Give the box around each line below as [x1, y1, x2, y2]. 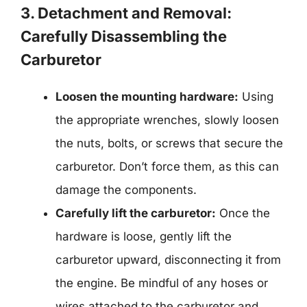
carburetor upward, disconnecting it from [56, 252, 281, 267]
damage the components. [56, 182, 197, 197]
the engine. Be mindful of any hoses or [56, 275, 268, 290]
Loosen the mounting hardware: [56, 89, 238, 103]
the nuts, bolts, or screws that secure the [56, 136, 283, 150]
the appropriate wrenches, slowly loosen [56, 112, 279, 127]
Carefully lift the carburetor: [56, 206, 216, 220]
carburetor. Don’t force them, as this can [56, 159, 279, 173]
